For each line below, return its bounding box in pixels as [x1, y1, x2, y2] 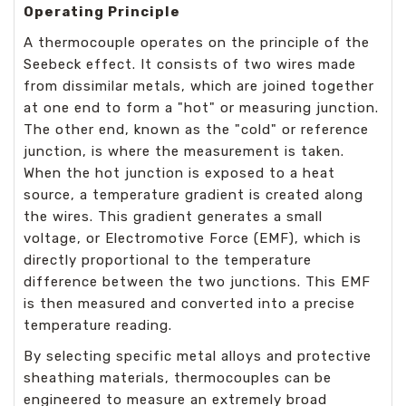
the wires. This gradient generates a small [24, 208, 323, 225]
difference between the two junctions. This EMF [24, 274, 371, 290]
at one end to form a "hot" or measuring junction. [24, 100, 379, 116]
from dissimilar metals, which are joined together [24, 78, 374, 94]
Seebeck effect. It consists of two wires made [24, 56, 356, 72]
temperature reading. [24, 317, 172, 333]
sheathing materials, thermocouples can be [24, 370, 332, 386]
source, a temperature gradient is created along [24, 187, 363, 203]
